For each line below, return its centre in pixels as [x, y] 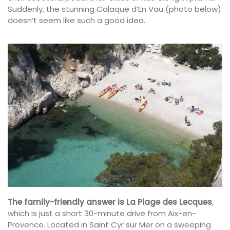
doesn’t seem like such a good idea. [76, 20]
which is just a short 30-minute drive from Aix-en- [102, 214]
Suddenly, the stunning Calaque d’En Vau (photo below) [114, 9]
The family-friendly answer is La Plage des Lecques [110, 202]
